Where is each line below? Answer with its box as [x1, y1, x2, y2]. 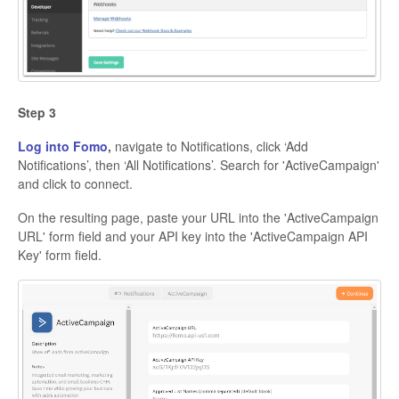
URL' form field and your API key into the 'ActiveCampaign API [18, 227, 368, 246]
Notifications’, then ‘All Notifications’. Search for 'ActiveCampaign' [18, 156, 379, 175]
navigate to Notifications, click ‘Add [111, 137, 308, 156]
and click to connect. [18, 175, 133, 193]
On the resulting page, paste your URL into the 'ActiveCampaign [18, 208, 379, 227]
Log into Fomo [18, 137, 108, 156]
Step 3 [18, 103, 56, 122]
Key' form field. [18, 246, 102, 265]
